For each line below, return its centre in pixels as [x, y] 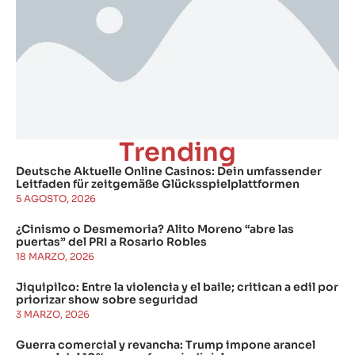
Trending [177, 153]
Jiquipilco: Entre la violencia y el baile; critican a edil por [177, 287]
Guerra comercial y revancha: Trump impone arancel [166, 345]
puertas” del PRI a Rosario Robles [111, 242]
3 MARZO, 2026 [53, 315]
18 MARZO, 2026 [55, 257]
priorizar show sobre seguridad [107, 300]
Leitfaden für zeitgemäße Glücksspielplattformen [158, 184]
